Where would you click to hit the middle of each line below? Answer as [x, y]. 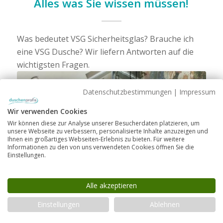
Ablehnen [165, 204]
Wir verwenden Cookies [47, 111]
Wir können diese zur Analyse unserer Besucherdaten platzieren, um [104, 123]
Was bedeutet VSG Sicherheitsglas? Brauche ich [105, 39]
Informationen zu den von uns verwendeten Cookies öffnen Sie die [101, 147]
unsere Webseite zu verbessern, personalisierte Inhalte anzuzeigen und [108, 131]
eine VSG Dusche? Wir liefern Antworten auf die [105, 52]
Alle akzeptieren [111, 185]
